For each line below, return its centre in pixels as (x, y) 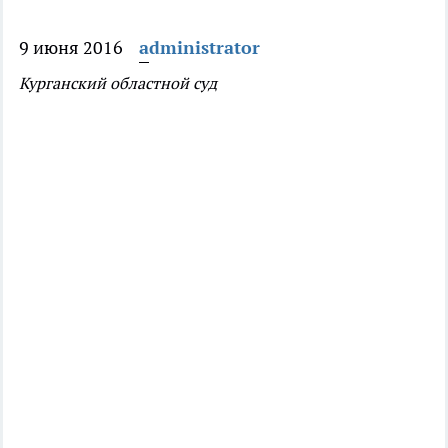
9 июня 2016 (71, 47)
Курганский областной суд (118, 83)
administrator (199, 47)
